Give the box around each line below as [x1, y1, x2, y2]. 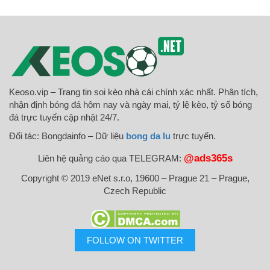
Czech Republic [104, 185, 166, 196]
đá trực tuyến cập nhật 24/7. [9, 111, 119, 122]
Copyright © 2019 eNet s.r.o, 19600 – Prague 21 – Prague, [20, 172, 250, 183]
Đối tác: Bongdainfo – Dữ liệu [9, 130, 126, 141]
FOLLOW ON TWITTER [87, 234, 183, 245]
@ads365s [183, 152, 233, 164]
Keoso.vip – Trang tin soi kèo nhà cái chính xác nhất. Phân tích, [9, 86, 258, 97]
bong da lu [126, 130, 171, 141]
